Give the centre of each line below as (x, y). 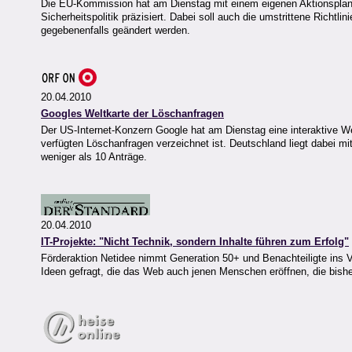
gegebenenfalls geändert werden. (115, 31)
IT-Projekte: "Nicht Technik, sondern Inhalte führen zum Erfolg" (195, 242)
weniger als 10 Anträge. (94, 157)
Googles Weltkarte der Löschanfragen (132, 114)
